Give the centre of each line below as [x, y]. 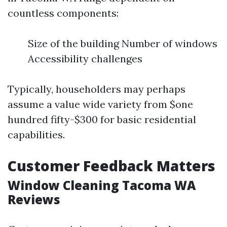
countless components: [63, 13]
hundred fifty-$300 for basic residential [102, 120]
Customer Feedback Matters [111, 166]
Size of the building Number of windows [123, 44]
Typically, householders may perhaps [97, 89]
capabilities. [36, 135]
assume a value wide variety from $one [100, 104]
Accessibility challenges [85, 59]
